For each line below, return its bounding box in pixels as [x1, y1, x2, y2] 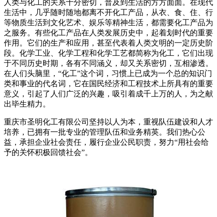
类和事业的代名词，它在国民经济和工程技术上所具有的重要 [4, 79, 213, 88]
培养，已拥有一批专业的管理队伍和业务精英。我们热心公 [4, 128, 205, 137]
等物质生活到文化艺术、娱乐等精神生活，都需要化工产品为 [4, 18, 213, 27]
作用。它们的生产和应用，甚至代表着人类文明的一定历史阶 [4, 39, 213, 47]
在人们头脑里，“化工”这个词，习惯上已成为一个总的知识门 [4, 69, 212, 78]
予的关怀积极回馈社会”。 [4, 148, 93, 157]
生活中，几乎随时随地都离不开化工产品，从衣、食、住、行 [4, 8, 213, 17]
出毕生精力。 [4, 100, 50, 108]
